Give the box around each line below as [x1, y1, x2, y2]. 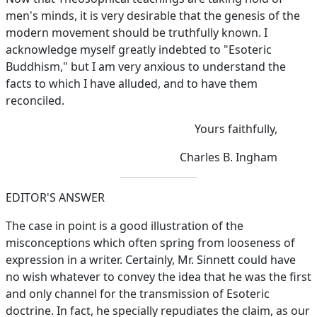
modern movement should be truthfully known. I [6, 25, 267, 40]
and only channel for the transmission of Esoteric [6, 286, 270, 301]
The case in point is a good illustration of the [6, 218, 243, 234]
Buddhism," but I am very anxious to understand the [6, 59, 286, 74]
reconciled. [6, 93, 64, 108]
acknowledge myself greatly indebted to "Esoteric [6, 42, 272, 57]
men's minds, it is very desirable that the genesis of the [6, 8, 300, 23]
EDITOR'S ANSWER [6, 190, 105, 205]
